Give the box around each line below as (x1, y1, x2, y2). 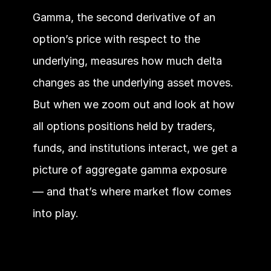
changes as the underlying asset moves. (32, 76, 233, 89)
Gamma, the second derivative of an (32, 11, 215, 24)
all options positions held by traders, (32, 120, 215, 132)
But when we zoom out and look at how (32, 98, 235, 111)
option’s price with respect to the (32, 33, 200, 45)
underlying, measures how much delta (32, 54, 222, 67)
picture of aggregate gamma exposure (32, 163, 227, 176)
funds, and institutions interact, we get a (32, 142, 237, 154)
